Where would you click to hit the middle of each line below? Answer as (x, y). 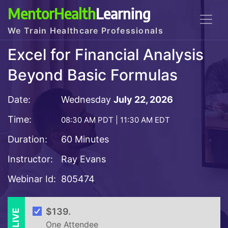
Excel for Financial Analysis (106, 55)
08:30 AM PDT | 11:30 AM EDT (116, 120)
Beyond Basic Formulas (93, 75)
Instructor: (30, 159)
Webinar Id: (32, 179)
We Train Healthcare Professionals (85, 31)
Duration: (27, 139)
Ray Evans (85, 159)
